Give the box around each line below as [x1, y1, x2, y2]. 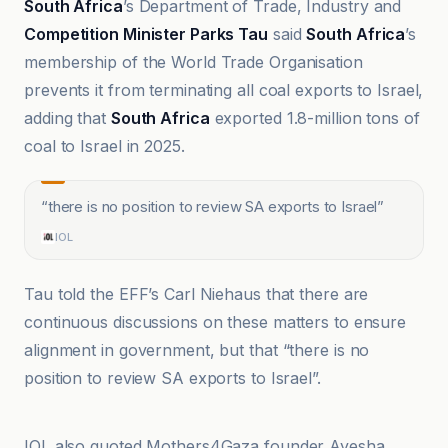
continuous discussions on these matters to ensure [24, 312, 407, 332]
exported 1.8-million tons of [209, 108, 420, 128]
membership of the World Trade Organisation [24, 52, 363, 72]
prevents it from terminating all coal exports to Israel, [24, 80, 424, 100]
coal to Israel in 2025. [24, 136, 185, 156]
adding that [24, 108, 111, 128]
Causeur [59, 382, 106, 396]
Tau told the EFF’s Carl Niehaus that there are [24, 284, 369, 304]
